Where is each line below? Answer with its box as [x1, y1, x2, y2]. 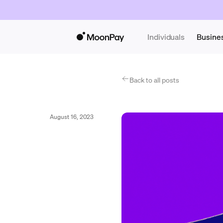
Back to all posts [129, 75, 179, 84]
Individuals [147, 31, 185, 42]
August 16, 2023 [50, 113, 94, 120]
